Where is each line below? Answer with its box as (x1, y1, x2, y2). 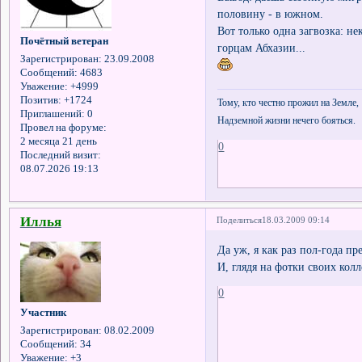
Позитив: (19, 95, 61, 107)
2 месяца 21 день (19, 136, 97, 148)
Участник (19, 307, 66, 319)
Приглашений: (19, 108, 85, 120)
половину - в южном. (217, 6, 324, 20)
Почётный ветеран (19, 36, 108, 48)
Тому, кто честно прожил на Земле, (217, 96, 360, 108)
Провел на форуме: (19, 122, 107, 134)
